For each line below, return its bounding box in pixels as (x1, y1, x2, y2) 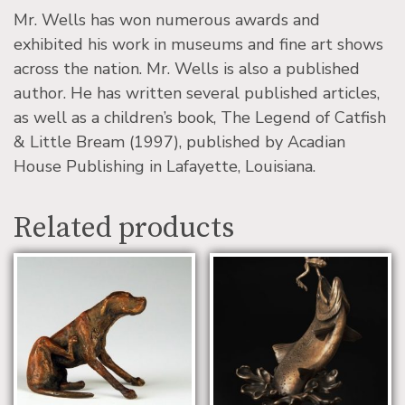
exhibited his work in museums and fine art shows (14, 33, 383, 55)
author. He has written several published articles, (14, 81, 380, 104)
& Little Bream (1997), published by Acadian (14, 130, 345, 153)
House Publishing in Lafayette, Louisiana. (14, 155, 316, 177)
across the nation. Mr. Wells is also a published (14, 57, 360, 80)
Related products (14, 210, 234, 247)
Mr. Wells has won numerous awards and (14, 8, 320, 31)
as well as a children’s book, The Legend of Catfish (14, 106, 386, 128)
